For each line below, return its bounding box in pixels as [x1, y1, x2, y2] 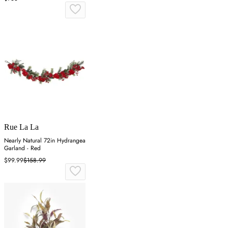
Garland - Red [4, 143, 41, 153]
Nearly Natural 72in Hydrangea [4, 135, 85, 145]
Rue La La [4, 122, 39, 131]
